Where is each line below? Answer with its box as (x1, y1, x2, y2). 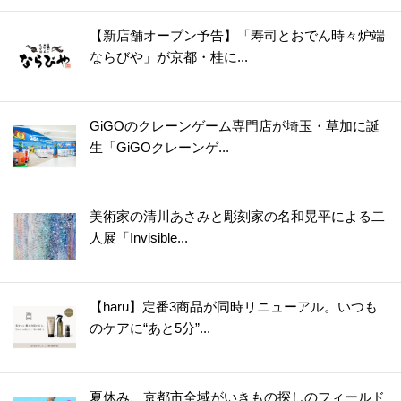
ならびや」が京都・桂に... (90, 48, 248, 64)
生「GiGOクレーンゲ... (90, 139, 229, 155)
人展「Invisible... (90, 229, 188, 245)
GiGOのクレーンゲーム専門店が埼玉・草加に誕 (90, 117, 380, 133)
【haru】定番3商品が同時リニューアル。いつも (90, 298, 378, 314)
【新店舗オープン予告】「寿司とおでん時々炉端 (90, 27, 385, 43)
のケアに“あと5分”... (90, 320, 210, 336)
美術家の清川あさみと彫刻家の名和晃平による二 (90, 208, 385, 224)
